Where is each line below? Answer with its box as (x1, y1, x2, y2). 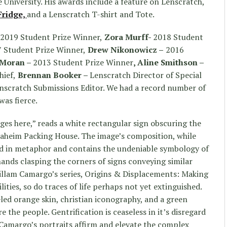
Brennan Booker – (16, 69, 90, 81)
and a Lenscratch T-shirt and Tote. (27, 8, 155, 20)
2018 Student (153, 31, 203, 43)
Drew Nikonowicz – (86, 44, 164, 55)
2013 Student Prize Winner (33, 56, 133, 68)
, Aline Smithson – (133, 56, 204, 68)
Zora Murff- (102, 31, 153, 43)
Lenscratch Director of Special (90, 69, 202, 81)
